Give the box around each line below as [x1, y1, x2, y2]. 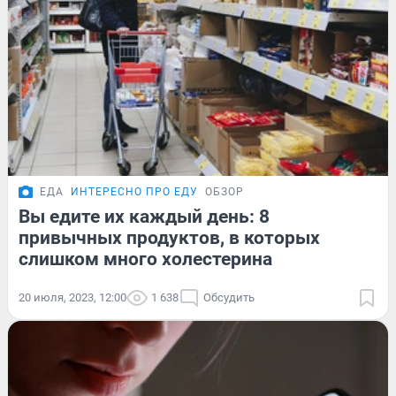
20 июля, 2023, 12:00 [19, 291, 126, 305]
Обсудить [203, 291, 255, 305]
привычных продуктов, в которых [19, 227, 320, 249]
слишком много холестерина [19, 248, 272, 270]
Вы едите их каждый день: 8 [19, 206, 270, 228]
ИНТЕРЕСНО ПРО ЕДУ [71, 186, 198, 199]
